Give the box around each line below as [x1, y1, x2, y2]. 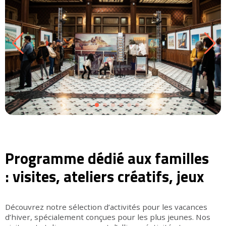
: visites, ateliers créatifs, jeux [5, 165, 204, 189]
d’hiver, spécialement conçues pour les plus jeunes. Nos [5, 212, 210, 222]
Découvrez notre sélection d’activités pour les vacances [5, 202, 207, 212]
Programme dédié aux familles [5, 147, 209, 171]
